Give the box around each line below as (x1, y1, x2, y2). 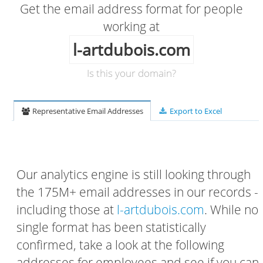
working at (103, 18, 160, 35)
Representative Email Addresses (31, 106, 144, 116)
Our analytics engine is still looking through (16, 166, 251, 183)
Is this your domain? (87, 66, 176, 80)
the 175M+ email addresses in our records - (16, 184, 258, 200)
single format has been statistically (16, 219, 206, 235)
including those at (16, 201, 117, 218)
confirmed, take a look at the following (16, 237, 224, 253)
